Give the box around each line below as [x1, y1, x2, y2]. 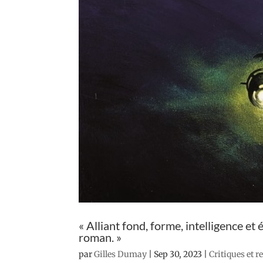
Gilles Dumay [94, 249, 147, 260]
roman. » [79, 230, 122, 245]
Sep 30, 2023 [154, 249, 203, 260]
